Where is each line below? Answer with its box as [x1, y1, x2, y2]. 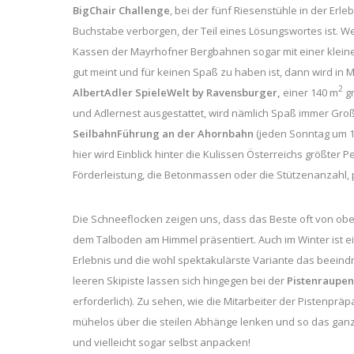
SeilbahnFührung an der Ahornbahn [73, 126, 254, 141]
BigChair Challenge [73, 2, 170, 17]
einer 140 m [283, 85, 338, 100]
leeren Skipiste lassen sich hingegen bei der [73, 273, 287, 288]
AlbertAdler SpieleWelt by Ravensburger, [73, 85, 283, 100]
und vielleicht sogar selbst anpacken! [73, 334, 250, 349]
